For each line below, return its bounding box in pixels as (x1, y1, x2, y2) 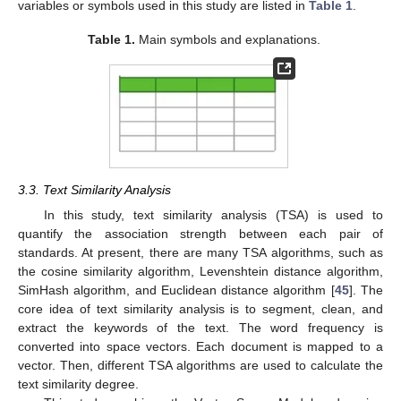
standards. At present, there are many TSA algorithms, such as (18, 245, 383, 260)
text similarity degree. (18, 377, 139, 392)
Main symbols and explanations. (135, 32, 321, 47)
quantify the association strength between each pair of (18, 226, 383, 242)
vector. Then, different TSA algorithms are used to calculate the (18, 358, 383, 373)
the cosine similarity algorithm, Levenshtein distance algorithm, (18, 264, 383, 279)
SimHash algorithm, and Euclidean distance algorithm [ (18, 283, 335, 298)
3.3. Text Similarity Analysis (18, 182, 171, 197)
